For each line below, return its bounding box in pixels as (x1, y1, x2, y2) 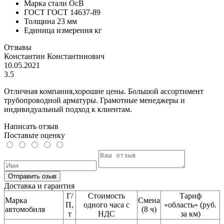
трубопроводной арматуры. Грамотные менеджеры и (4, 96, 185, 105)
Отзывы (4, 43, 31, 52)
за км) (180, 209, 200, 218)
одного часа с (83, 200, 129, 209)
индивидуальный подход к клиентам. (4, 105, 132, 114)
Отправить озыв (8, 172, 56, 180)
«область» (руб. (164, 200, 216, 209)
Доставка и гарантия (4, 181, 74, 190)
